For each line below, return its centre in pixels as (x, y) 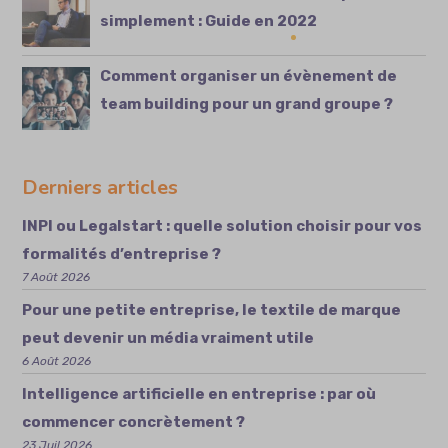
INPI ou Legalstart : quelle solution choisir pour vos (222, 226)
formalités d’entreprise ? (122, 254)
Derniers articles (100, 188)
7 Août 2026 (56, 277)
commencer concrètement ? (134, 422)
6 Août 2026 (57, 361)
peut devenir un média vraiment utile (168, 338)
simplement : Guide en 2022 (209, 21)
